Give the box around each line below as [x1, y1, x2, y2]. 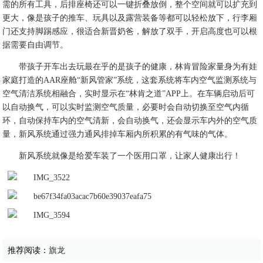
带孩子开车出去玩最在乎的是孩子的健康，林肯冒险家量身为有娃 [19, 62, 258, 71]
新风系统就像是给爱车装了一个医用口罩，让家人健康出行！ [19, 151, 241, 160]
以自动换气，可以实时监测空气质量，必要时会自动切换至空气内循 [2, 103, 249, 112]
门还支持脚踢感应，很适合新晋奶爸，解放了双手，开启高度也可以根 [2, 27, 258, 36]
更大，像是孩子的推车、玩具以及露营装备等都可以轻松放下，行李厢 [2, 14, 258, 22]
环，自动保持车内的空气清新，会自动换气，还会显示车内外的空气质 [2, 116, 258, 125]
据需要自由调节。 [2, 41, 69, 49]
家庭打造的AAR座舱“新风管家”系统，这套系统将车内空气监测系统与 [2, 76, 257, 85]
